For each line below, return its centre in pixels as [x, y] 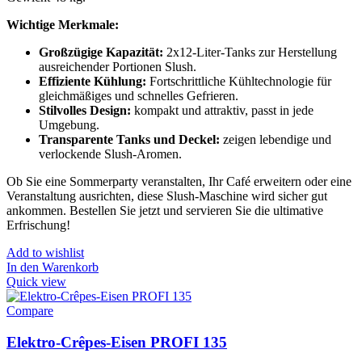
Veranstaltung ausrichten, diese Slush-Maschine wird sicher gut [167, 196]
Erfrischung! [38, 225]
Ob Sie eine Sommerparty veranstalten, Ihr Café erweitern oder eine [179, 182]
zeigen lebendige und [277, 140]
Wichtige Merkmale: [63, 25]
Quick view [36, 282]
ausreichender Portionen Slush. [118, 67]
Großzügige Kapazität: [101, 53]
